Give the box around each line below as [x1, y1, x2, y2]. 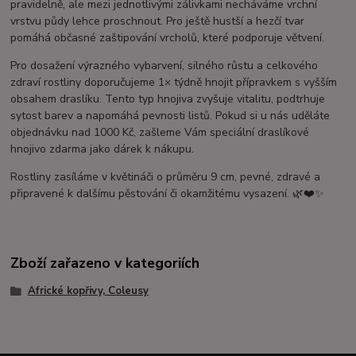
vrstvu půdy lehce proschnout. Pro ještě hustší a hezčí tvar [10, 14, 305, 29]
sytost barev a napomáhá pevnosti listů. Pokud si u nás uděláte [10, 108, 331, 124]
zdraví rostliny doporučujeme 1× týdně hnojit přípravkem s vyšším [10, 75, 338, 91]
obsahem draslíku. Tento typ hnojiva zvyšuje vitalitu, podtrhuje [10, 91, 326, 107]
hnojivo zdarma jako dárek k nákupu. [10, 141, 195, 157]
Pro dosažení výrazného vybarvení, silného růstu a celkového [10, 58, 319, 74]
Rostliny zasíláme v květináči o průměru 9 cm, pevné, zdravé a [10, 169, 321, 185]
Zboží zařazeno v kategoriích [10, 253, 200, 273]
